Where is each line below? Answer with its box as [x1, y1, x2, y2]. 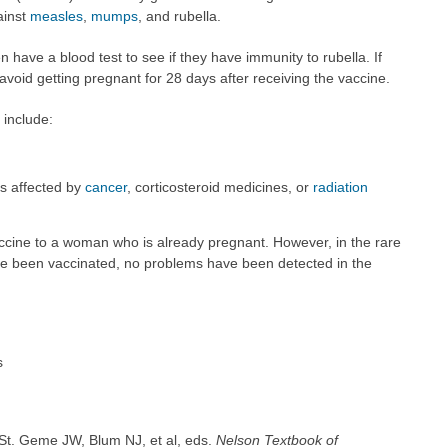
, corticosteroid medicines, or [127, 178, 314, 195]
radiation [313, 178, 369, 195]
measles [29, 7, 83, 24]
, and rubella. [137, 7, 221, 24]
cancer [85, 178, 128, 195]
